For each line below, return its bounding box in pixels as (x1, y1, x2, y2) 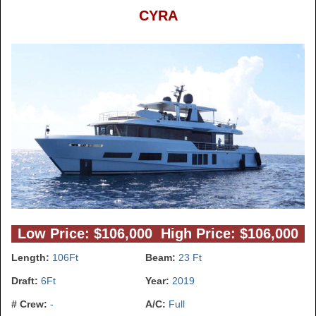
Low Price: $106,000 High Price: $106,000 (18, 226, 298, 242)
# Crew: (11, 298, 50, 310)
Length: (11, 252, 52, 264)
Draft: (11, 275, 41, 287)
